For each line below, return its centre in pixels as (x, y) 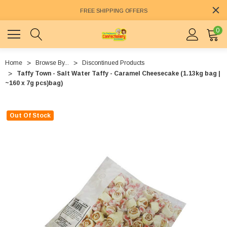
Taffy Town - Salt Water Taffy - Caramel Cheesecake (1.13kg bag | (119, 74)
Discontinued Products (113, 63)
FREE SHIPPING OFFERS (113, 11)
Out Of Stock (30, 116)
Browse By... (52, 63)
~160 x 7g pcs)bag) (34, 83)
